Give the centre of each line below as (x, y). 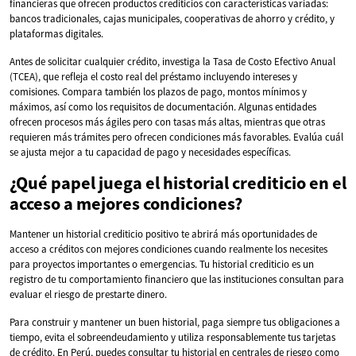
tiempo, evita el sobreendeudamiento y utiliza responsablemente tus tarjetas (172, 337)
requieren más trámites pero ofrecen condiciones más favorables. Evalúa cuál (176, 137)
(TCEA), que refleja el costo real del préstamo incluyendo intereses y (153, 76)
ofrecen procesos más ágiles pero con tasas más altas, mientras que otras (167, 122)
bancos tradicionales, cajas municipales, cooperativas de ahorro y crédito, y (172, 18)
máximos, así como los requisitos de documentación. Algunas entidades (163, 106)
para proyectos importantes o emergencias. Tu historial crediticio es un (162, 264)
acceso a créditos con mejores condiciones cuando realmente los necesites (168, 249)
